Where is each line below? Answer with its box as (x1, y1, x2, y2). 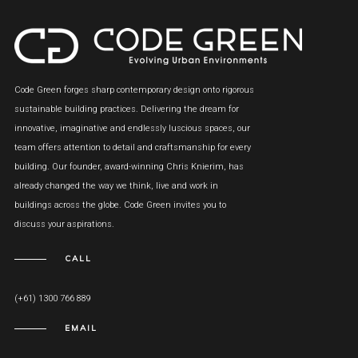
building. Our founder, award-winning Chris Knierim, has (14, 161, 244, 173)
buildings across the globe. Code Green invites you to (14, 200, 226, 211)
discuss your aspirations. (14, 219, 114, 230)
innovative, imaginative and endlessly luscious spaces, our (14, 123, 250, 134)
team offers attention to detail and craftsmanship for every (14, 142, 251, 153)
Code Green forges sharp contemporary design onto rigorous (14, 85, 254, 96)
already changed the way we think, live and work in (14, 181, 218, 192)
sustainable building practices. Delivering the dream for (14, 104, 239, 115)
